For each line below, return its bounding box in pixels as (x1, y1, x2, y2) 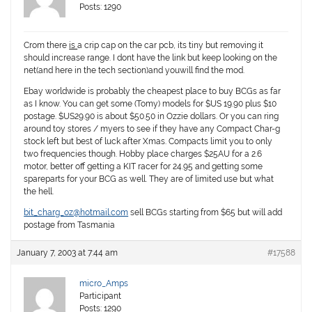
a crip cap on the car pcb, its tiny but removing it (77, 40, 264, 51)
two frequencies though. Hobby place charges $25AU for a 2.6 (24, 149, 263, 159)
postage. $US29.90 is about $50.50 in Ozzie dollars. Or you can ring (24, 111, 279, 122)
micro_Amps (79, 279, 129, 289)
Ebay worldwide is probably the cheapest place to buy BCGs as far (24, 86, 281, 97)
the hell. (24, 187, 54, 197)
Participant (79, 291, 122, 302)
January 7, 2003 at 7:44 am (17, 248, 118, 258)
